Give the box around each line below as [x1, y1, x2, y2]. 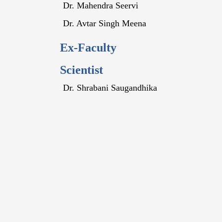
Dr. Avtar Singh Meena [63, 18, 147, 28]
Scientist [60, 63, 104, 76]
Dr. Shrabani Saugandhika [63, 83, 158, 93]
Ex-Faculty [60, 41, 117, 54]
